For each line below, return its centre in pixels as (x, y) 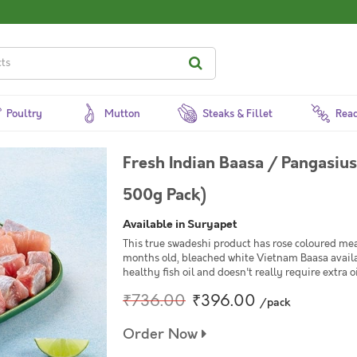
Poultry (25, 114)
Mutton (123, 114)
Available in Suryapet (180, 224)
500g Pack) (165, 195)
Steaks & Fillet (238, 114)
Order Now (162, 334)
